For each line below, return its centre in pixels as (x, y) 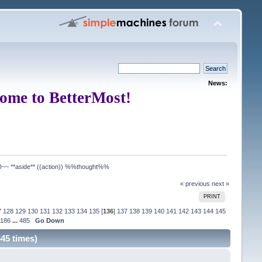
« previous (195, 183)
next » (221, 183)
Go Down (49, 220)
